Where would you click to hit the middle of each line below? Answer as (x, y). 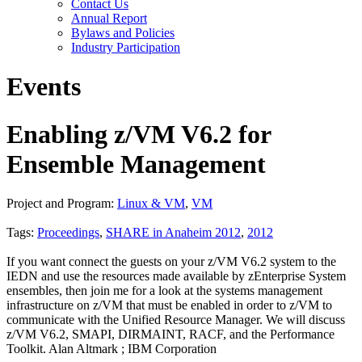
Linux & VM (151, 204)
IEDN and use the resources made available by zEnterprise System (176, 276)
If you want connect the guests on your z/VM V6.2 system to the (171, 262)
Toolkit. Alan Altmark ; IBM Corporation (112, 349)
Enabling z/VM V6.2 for (139, 134)
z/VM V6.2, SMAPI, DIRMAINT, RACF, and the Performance (170, 335)
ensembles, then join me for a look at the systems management (164, 291)
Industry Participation (126, 47)
